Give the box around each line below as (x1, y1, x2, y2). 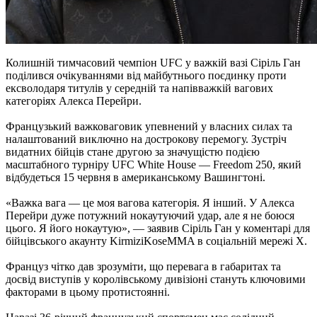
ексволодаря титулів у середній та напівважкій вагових (6, 82, 273, 95)
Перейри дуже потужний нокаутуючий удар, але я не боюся (6, 209, 294, 222)
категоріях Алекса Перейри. (6, 95, 142, 108)
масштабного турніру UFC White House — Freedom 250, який (6, 158, 301, 171)
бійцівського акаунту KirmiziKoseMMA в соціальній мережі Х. (6, 235, 307, 248)
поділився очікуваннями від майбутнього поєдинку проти (6, 69, 287, 82)
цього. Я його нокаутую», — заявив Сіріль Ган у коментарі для (6, 222, 310, 235)
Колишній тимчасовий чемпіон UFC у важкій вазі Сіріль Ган (6, 57, 301, 69)
